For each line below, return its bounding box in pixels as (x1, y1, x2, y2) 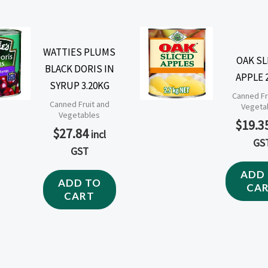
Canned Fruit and (49, 99, 109, 110)
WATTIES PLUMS (43, 45, 116, 59)
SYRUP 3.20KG (49, 78, 109, 92)
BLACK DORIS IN (44, 62, 114, 75)
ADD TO (57, 176, 101, 190)
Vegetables (59, 109, 100, 121)
